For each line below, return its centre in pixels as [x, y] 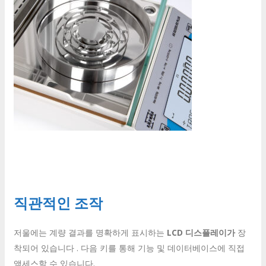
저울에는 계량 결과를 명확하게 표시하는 [90, 232]
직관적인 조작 [58, 203]
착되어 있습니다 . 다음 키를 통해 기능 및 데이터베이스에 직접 [129, 248]
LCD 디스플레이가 [201, 232]
